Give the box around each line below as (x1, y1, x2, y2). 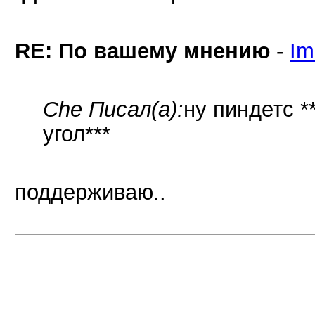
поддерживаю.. (15, 180, 166, 204)
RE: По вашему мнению (15, 39, 270, 63)
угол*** (43, 122, 110, 146)
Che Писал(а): (43, 97, 184, 121)
